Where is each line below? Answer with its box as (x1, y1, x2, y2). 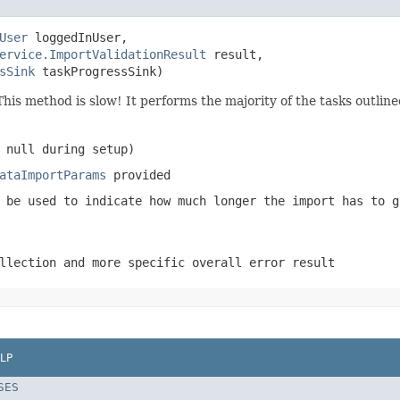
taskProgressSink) (35, 63, 163, 79)
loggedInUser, (28, 29, 128, 45)
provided (106, 167, 171, 182)
